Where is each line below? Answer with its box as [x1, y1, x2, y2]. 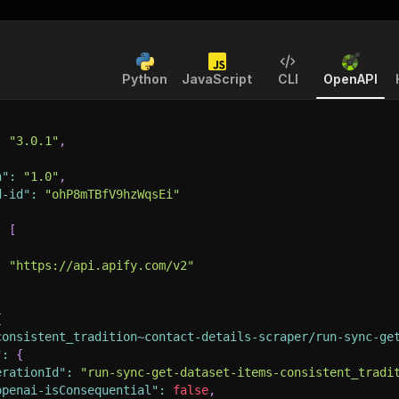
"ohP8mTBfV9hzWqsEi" [45, 187, 180, 201]
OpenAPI [323, 71, 378, 86]
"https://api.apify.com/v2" [9, 258, 194, 273]
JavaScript [182, 71, 252, 86]
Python [122, 71, 167, 86]
